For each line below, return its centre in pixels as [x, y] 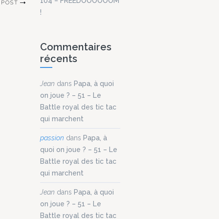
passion [52, 138]
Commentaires [76, 47]
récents [59, 58]
